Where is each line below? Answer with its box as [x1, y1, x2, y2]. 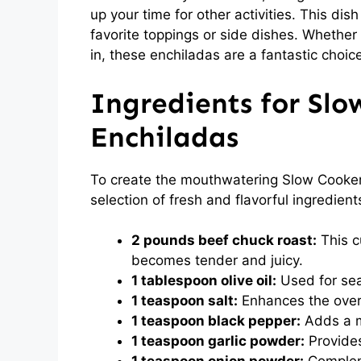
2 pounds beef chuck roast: [131, 232, 317, 248]
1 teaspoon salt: [131, 293, 238, 309]
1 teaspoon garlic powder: [131, 333, 305, 349]
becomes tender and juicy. [131, 252, 303, 268]
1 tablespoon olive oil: [131, 272, 276, 288]
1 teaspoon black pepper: [131, 313, 301, 329]
